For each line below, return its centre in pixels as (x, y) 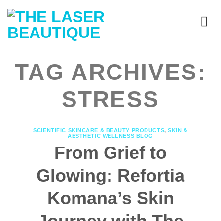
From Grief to (110, 152)
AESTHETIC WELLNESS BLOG (110, 136)
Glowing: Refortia (110, 175)
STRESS (110, 99)
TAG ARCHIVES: (110, 72)
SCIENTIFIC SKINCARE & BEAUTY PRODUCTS (99, 130)
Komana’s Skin (110, 198)
